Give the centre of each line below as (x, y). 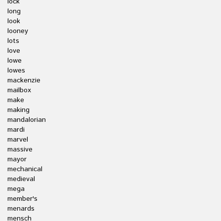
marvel (18, 140)
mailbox (19, 90)
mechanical (25, 169)
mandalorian (27, 120)
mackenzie (24, 80)
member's (22, 199)
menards (21, 209)
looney (18, 31)
